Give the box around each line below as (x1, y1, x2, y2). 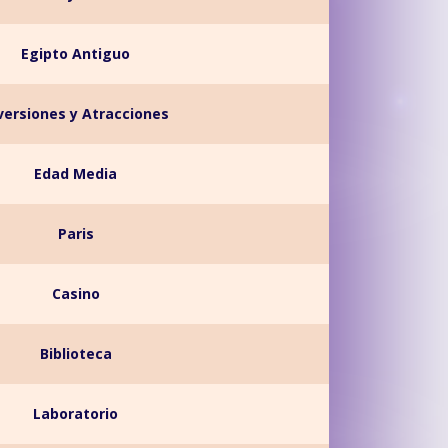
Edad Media (34, 164, 118, 183)
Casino (51, 284, 100, 303)
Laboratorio (33, 404, 119, 423)
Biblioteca (39, 344, 112, 363)
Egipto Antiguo (21, 44, 131, 63)
